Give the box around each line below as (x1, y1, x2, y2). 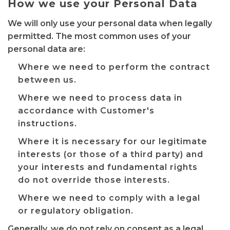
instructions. (18, 119, 77, 128)
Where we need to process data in (18, 93, 182, 103)
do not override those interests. (18, 175, 170, 185)
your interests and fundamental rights (18, 162, 198, 172)
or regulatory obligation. (18, 206, 133, 216)
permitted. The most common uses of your (8, 31, 191, 41)
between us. (18, 75, 76, 85)
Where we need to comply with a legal (18, 193, 200, 203)
